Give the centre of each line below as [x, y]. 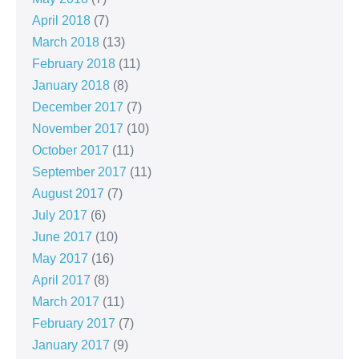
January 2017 [71, 345]
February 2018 [74, 64]
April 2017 [61, 280]
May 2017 [60, 259]
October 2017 [71, 151]
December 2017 [78, 107]
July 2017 [60, 216]
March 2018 [66, 42]
